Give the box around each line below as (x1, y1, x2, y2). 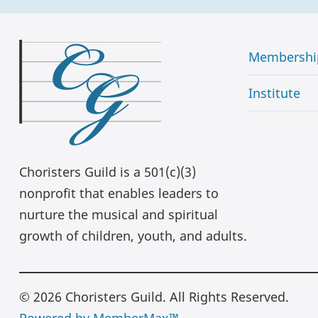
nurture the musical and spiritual (19, 205, 218, 223)
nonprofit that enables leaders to (19, 184, 219, 202)
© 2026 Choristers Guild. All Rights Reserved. (19, 287, 289, 305)
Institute (248, 84, 300, 102)
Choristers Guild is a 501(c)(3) (19, 163, 196, 180)
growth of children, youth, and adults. (19, 226, 247, 244)
